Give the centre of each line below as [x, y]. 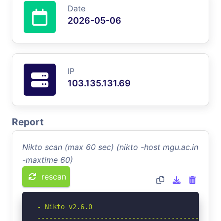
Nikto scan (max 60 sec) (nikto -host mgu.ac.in [110, 147]
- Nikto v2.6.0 [65, 206]
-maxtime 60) [48, 160]
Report [28, 122]
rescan [54, 176]
